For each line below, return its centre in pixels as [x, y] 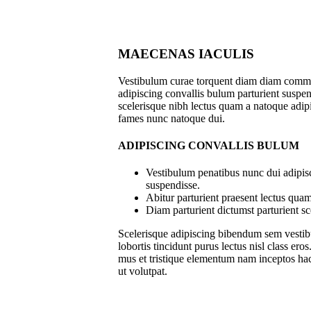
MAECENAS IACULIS [186, 54]
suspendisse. [173, 185]
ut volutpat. [143, 271]
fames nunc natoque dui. [171, 118]
